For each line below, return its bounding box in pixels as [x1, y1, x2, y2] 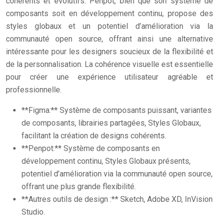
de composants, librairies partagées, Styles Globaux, [22, 118, 201, 128]
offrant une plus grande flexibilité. [22, 182, 136, 191]
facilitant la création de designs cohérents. [22, 131, 166, 140]
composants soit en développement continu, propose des [6, 9, 213, 18]
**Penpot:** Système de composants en [22, 144, 160, 153]
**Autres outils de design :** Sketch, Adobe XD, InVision [22, 195, 213, 204]
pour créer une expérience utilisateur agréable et [6, 72, 213, 82]
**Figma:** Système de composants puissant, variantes [22, 106, 212, 115]
